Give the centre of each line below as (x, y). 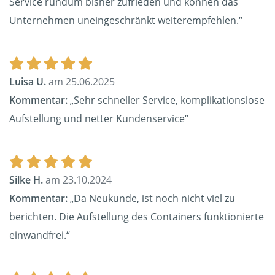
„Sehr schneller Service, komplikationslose (166, 100)
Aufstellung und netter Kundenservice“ (99, 119)
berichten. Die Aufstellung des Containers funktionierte (137, 217)
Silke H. (26, 180)
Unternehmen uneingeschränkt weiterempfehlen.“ (126, 21)
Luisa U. (28, 82)
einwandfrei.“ (40, 235)
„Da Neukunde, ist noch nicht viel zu (151, 199)
